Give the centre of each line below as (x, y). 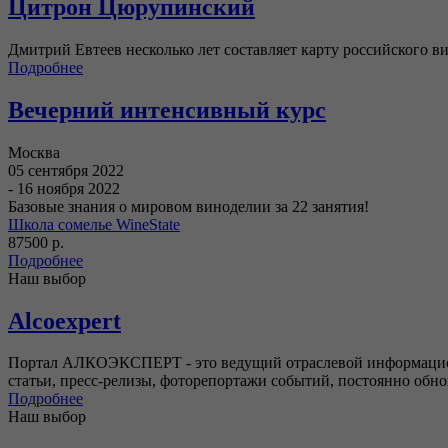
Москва (34, 152)
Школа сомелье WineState (94, 224)
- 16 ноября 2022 (64, 188)
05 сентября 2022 (66, 170)
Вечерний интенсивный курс (167, 109)
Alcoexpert (64, 320)
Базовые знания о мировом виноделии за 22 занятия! (188, 206)
